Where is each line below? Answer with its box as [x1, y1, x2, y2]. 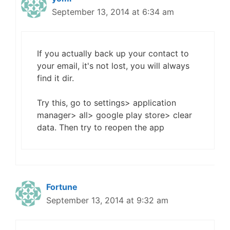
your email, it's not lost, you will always [37, 61, 189, 71]
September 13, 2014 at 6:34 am [52, 7, 174, 17]
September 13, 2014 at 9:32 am [46, 195, 168, 205]
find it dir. [37, 73, 74, 83]
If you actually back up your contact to [37, 48, 189, 59]
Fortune [46, 182, 78, 192]
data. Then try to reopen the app [37, 122, 164, 132]
